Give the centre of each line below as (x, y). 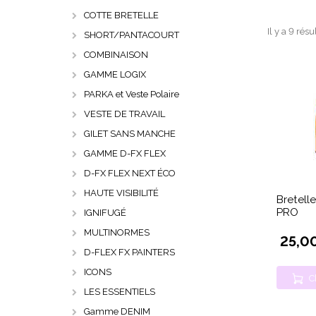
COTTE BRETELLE (121, 15)
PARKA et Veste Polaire (132, 94)
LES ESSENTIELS (120, 292)
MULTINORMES (117, 232)
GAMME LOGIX (115, 74)
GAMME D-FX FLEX (125, 153)
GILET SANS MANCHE (130, 134)
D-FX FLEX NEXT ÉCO (130, 173)
